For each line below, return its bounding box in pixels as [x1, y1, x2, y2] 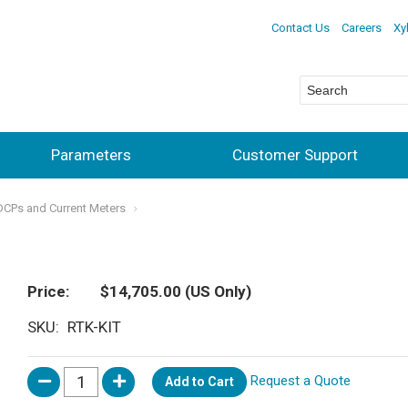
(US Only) [181, 282, 251, 301]
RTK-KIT [67, 318, 121, 337]
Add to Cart [165, 373, 234, 389]
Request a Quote [250, 372, 351, 390]
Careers [341, 20, 382, 35]
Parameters [51, 146, 131, 164]
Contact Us [270, 20, 330, 35]
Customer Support [232, 146, 358, 164]
